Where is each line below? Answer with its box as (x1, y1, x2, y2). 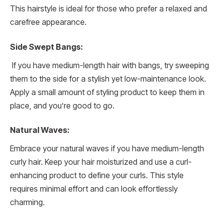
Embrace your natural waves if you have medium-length (10, 144, 204, 154)
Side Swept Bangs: (10, 42, 83, 52)
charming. (10, 198, 45, 208)
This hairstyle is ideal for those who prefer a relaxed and (10, 4, 207, 14)
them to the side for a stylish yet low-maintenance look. (10, 74, 206, 84)
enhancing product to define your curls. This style (10, 171, 184, 181)
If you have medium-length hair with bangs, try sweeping (10, 60, 209, 70)
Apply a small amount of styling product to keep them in (10, 87, 205, 97)
